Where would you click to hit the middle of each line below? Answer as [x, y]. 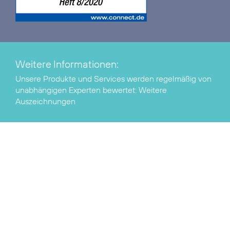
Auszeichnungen [45, 101]
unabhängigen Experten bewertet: [77, 90]
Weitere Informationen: [67, 64]
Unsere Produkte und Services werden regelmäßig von [113, 78]
